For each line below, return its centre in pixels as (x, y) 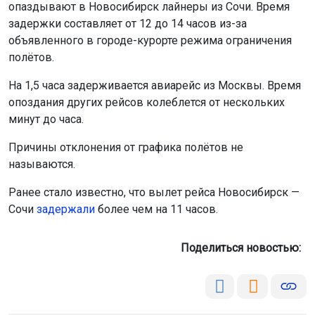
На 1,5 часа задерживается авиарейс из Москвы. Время (155, 85)
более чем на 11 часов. (156, 209)
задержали (66, 209)
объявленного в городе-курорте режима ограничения (150, 40)
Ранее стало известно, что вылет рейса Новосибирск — (154, 192)
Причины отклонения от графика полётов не (126, 147)
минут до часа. (46, 119)
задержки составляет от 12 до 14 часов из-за (128, 23)
